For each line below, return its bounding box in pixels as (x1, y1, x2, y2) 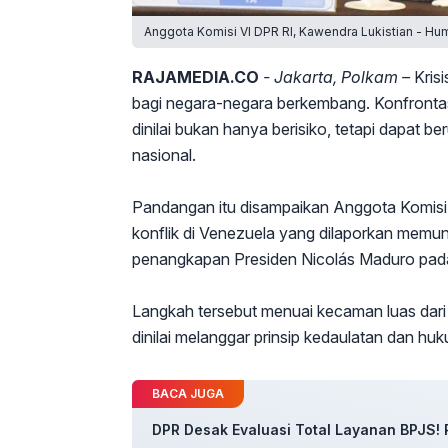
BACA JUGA (152, 386, 224, 402)
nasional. (132, 145, 196, 166)
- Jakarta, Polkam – (263, 67, 410, 88)
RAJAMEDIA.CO (132, 67, 259, 88)
